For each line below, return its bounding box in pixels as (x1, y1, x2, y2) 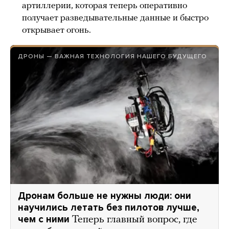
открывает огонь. (22, 26, 91, 36)
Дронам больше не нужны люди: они (18, 190, 191, 202)
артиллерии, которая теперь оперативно (22, 1, 187, 11)
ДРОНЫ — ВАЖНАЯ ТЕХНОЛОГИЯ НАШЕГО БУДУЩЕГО (18, 53, 207, 60)
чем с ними (18, 214, 70, 225)
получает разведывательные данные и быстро (22, 13, 209, 24)
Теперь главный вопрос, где (72, 215, 197, 225)
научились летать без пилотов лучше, (18, 202, 199, 214)
